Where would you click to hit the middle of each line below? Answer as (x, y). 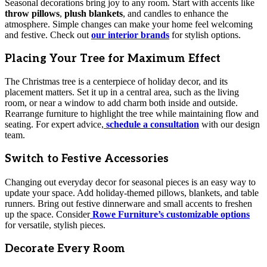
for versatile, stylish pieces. (55, 225)
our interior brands (130, 35)
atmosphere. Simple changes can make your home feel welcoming (129, 24)
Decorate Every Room (65, 249)
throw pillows (32, 13)
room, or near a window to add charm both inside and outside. (121, 103)
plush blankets (94, 13)
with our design (229, 125)
